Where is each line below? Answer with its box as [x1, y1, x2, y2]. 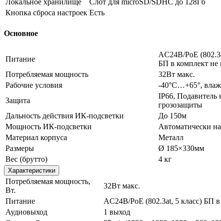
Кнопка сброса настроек [5, 8, 87, 17]
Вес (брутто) [5, 154, 47, 163]
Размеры [5, 144, 34, 152]
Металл [158, 133, 184, 142]
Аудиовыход [5, 207, 47, 216]
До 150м [158, 111, 186, 120]
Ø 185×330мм [158, 144, 204, 152]
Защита [5, 96, 30, 105]
